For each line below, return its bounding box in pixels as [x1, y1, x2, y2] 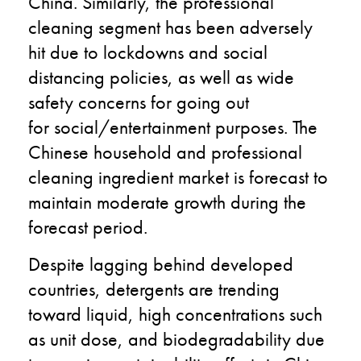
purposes [210, 114, 284, 139]
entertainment [110, 114, 210, 139]
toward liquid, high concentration [28, 301, 278, 326]
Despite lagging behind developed [28, 251, 293, 276]
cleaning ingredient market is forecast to [28, 164, 328, 189]
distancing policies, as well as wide [28, 64, 294, 89]
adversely [239, 14, 313, 39]
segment [93, 14, 165, 39]
